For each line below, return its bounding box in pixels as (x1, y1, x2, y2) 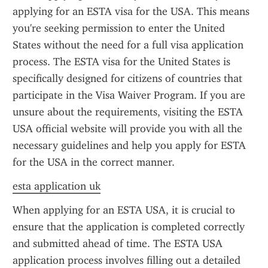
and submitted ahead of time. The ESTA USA (13, 237, 223, 250)
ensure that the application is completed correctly (13, 220, 245, 233)
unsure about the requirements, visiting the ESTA (13, 105, 243, 118)
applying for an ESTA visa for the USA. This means (13, 5, 249, 18)
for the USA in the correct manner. (13, 156, 175, 169)
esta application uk (13, 179, 100, 193)
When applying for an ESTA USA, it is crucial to (13, 203, 235, 217)
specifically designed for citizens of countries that (13, 72, 242, 85)
